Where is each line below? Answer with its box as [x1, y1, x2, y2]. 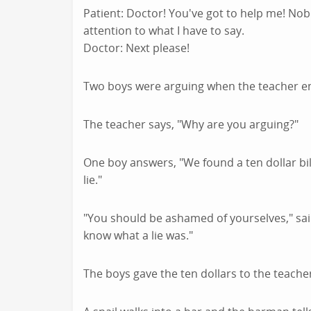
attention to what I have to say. [83, 23, 244, 38]
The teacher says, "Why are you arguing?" [83, 117, 299, 132]
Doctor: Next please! [83, 40, 190, 56]
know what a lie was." [83, 228, 193, 243]
